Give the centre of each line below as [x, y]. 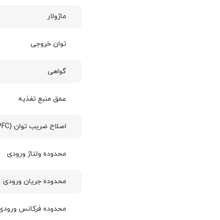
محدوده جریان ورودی [34, 182]
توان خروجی [48, 44]
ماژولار [56, 17]
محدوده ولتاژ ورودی [36, 154]
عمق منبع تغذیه [42, 99]
